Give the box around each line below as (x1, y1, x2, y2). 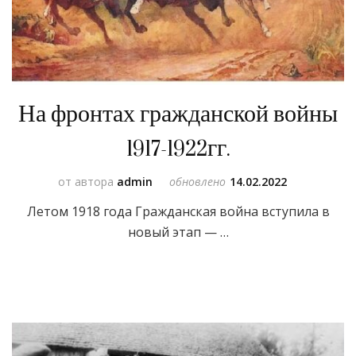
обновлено (168, 174, 226, 190)
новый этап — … (127, 223, 229, 242)
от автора (57, 174, 117, 190)
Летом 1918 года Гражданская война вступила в (26, 203, 330, 221)
